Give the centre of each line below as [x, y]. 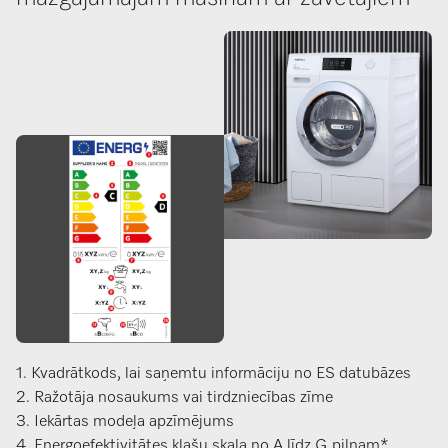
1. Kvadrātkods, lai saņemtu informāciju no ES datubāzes [213, 374]
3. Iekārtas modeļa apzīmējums [125, 422]
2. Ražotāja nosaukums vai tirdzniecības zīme [174, 398]
